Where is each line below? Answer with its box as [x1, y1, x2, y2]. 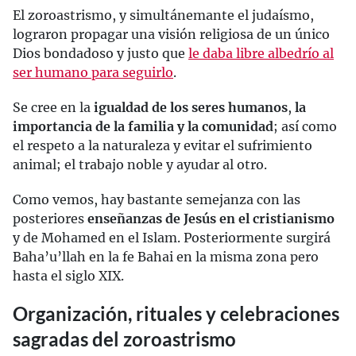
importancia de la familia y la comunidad [13, 118, 273, 134]
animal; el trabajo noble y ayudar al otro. [13, 156, 267, 172]
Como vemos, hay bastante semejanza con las [13, 191, 300, 207]
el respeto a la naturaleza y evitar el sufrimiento [13, 137, 312, 153]
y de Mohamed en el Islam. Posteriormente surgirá [13, 229, 331, 246]
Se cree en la [13, 99, 94, 115]
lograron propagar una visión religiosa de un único [13, 25, 330, 42]
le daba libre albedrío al [188, 44, 334, 61]
